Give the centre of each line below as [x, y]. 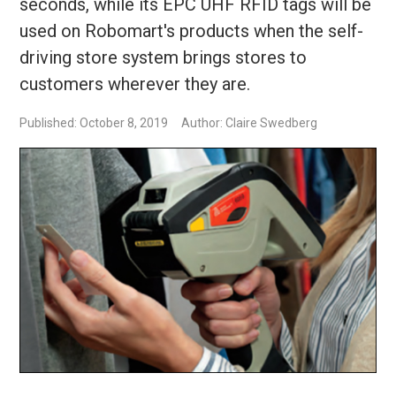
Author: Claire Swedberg [250, 122]
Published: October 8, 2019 [94, 122]
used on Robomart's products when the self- [192, 30]
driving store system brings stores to [164, 57]
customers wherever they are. [135, 84]
